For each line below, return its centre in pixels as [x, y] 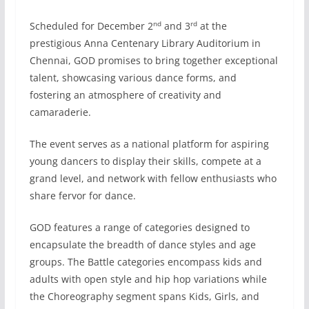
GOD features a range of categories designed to [139, 228]
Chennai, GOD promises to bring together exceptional [153, 61]
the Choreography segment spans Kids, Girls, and [144, 297]
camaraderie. [60, 112]
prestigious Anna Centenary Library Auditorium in [145, 43]
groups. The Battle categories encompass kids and [146, 262]
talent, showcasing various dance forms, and [133, 78]
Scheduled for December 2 [91, 26]
